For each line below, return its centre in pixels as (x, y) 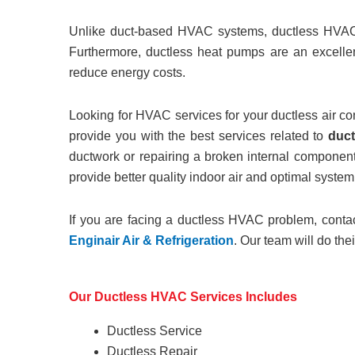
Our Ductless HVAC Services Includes (183, 296)
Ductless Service (155, 330)
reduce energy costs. (128, 72)
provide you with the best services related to (198, 136)
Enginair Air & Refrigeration (152, 240)
